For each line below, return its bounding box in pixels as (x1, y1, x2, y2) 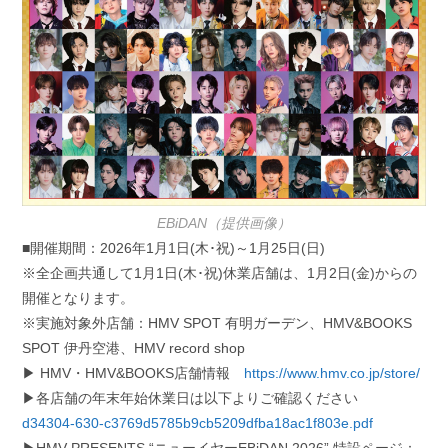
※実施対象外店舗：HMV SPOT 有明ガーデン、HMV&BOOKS (22, 315, 413, 332)
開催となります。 (22, 290, 135, 307)
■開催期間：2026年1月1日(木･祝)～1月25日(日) (22, 240, 326, 257)
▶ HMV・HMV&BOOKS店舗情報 (22, 365, 245, 382)
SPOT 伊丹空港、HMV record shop (22, 340, 246, 357)
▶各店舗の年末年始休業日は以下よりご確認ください (22, 390, 359, 407)
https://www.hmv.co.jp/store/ (244, 365, 421, 382)
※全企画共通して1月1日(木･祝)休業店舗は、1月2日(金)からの (22, 265, 418, 282)
